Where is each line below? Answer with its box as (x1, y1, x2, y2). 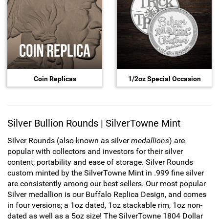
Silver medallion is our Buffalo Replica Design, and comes (7, 189, 206, 199)
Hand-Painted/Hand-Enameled (22, 6, 128, 15)
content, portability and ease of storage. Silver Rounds (7, 157, 193, 167)
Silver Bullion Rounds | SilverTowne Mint (7, 117, 181, 129)
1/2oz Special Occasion (128, 74, 201, 83)
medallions (131, 135, 169, 145)
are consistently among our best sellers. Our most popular (7, 178, 206, 188)
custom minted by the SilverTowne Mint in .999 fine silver (7, 168, 204, 177)
